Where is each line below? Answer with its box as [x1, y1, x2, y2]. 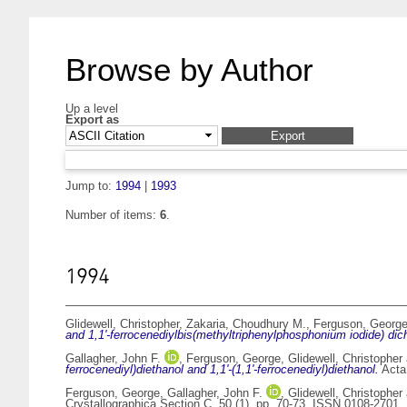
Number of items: [65, 208, 160, 223]
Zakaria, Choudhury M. [186, 317, 306, 332]
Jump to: [65, 179, 115, 194]
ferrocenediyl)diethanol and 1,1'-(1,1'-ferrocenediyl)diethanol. [65, 362, 379, 377]
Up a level [65, 102, 118, 115]
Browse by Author [65, 52, 313, 87]
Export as [65, 113, 119, 126]
